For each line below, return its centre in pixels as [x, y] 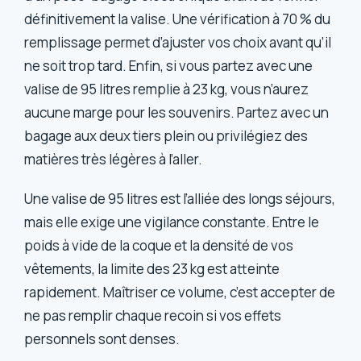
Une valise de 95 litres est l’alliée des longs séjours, [180, 199]
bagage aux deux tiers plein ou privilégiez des [166, 135]
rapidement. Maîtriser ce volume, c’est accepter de [180, 293]
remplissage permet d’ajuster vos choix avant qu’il [178, 42]
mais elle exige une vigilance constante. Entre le [172, 222]
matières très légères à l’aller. [114, 159]
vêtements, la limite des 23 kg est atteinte [152, 269]
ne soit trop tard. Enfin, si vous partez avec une [169, 65]
